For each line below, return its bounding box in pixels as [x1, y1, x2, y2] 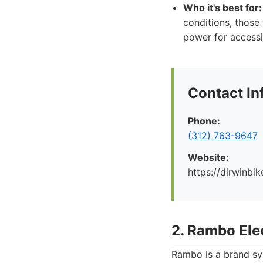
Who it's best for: [183, 2, 262, 14]
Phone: [188, 115, 220, 127]
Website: [188, 151, 229, 163]
